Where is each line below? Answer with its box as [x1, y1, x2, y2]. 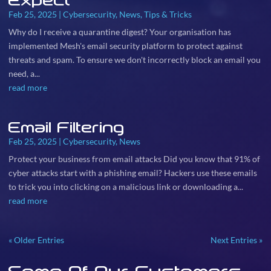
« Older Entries [8, 235, 64, 245]
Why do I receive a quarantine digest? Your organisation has [8, 27, 231, 37]
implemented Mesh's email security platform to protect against [8, 41, 243, 51]
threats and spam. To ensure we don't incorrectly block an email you [8, 54, 261, 65]
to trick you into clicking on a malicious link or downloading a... [8, 181, 243, 192]
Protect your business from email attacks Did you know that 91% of [8, 154, 260, 164]
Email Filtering [8, 117, 125, 137]
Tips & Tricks [144, 9, 192, 19]
